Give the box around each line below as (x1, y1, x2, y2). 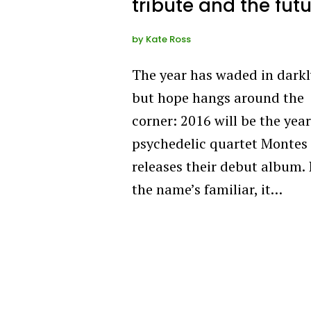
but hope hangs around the (132, 87, 304, 107)
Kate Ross (146, 32, 191, 46)
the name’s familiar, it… (132, 179, 283, 199)
